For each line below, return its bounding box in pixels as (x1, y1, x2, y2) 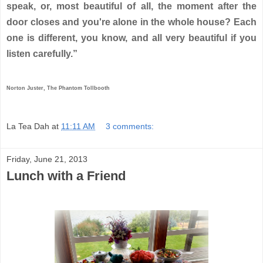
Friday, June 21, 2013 (6, 154, 87, 164)
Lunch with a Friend (6, 168, 126, 184)
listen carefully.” (6, 48, 77, 59)
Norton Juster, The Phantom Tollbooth (6, 85, 110, 91)
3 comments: (106, 122, 154, 131)
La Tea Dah (6, 122, 49, 131)
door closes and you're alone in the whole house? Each (6, 16, 257, 27)
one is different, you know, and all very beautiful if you (6, 32, 257, 43)
